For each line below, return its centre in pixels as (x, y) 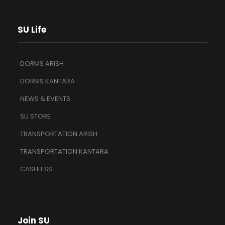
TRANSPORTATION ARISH (59, 134)
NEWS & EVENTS (45, 99)
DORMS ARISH (42, 64)
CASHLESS (36, 169)
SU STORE (35, 117)
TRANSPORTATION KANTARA (64, 152)
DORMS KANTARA (47, 81)
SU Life (32, 30)
